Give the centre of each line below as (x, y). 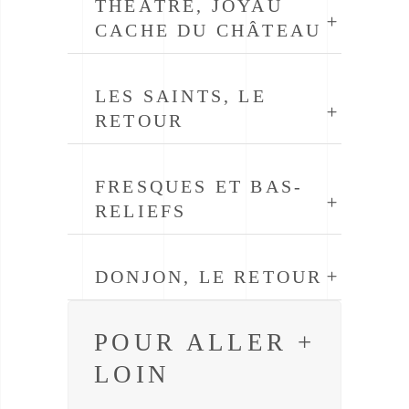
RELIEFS (141, 211)
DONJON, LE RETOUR (209, 277)
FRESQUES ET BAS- (199, 186)
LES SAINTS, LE (181, 96)
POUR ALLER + (204, 342)
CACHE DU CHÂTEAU (209, 30)
